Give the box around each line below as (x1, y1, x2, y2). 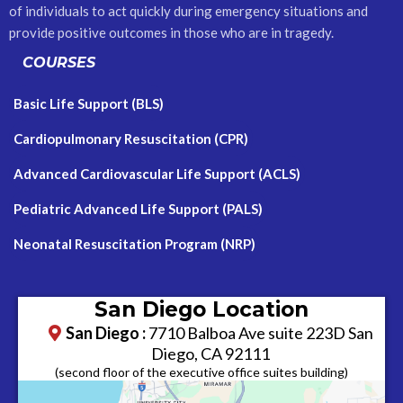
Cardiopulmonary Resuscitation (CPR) (13, 130, 248, 147)
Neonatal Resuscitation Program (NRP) (13, 236, 255, 252)
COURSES (22, 54, 95, 71)
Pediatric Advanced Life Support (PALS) (13, 201, 263, 217)
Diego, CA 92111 (151, 344, 270, 363)
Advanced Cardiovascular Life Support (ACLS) (13, 166, 300, 182)
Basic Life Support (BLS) (13, 95, 164, 112)
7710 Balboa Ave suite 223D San (145, 323, 373, 343)
